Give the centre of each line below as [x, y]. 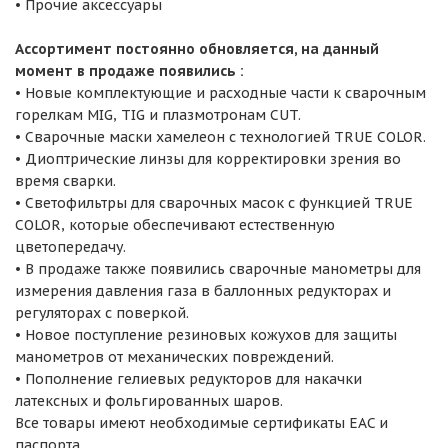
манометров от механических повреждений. [174, 356]
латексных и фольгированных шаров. [149, 400]
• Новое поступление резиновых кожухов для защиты [206, 334]
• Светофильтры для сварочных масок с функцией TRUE [214, 202]
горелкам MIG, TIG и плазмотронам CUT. [158, 114]
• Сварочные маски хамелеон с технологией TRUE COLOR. [220, 136]
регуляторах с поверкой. [102, 312]
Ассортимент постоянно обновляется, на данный [197, 48]
